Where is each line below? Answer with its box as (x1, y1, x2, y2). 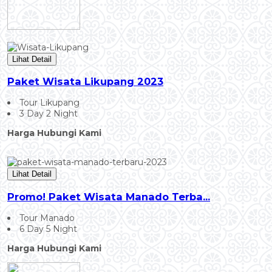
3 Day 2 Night (19, 108, 78, 120)
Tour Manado (19, 212, 75, 224)
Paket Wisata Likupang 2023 (7, 75, 163, 87)
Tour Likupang (19, 97, 80, 109)
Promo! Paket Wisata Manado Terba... (7, 190, 210, 203)
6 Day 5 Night (19, 223, 77, 235)
